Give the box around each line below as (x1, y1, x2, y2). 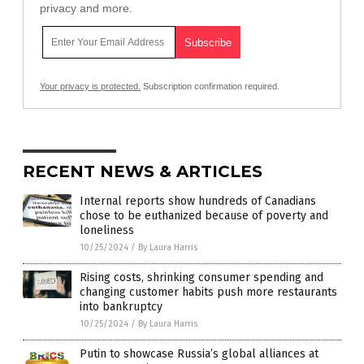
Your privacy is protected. (40, 80, 141, 91)
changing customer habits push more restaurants (80, 284, 337, 299)
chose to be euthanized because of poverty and (80, 208, 328, 223)
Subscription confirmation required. (141, 80, 279, 91)
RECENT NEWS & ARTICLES (23, 161, 262, 181)
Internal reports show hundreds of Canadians (80, 193, 316, 208)
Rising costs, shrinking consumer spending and (80, 270, 323, 284)
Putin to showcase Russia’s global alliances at (80, 346, 318, 361)
